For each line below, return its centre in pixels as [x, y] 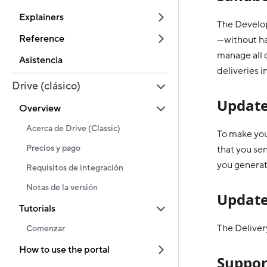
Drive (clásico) [46, 86]
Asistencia [41, 60]
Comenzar [46, 229]
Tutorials [37, 209]
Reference [42, 39]
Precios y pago [53, 148]
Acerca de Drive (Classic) [73, 129]
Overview [40, 108]
